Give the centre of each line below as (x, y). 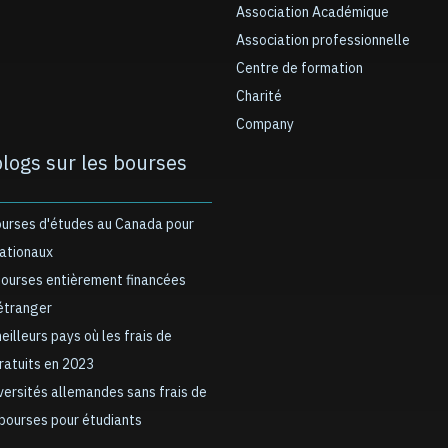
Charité (259, 96)
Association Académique (312, 12)
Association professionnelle (323, 40)
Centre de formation (299, 68)
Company (265, 124)
